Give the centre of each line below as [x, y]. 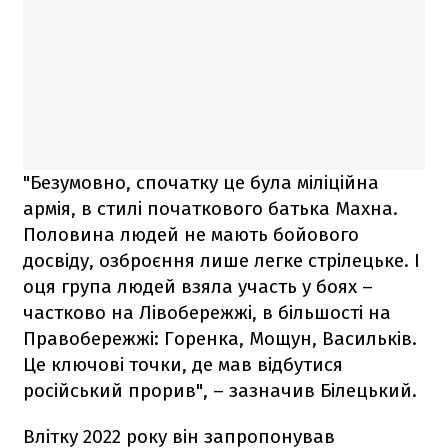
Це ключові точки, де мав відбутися [183, 364]
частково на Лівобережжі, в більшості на [207, 312]
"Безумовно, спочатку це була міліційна [201, 182]
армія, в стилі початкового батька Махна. [210, 208]
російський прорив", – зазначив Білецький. [220, 390]
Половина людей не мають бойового [191, 234]
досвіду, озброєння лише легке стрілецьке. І [221, 260]
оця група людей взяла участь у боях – [198, 286]
